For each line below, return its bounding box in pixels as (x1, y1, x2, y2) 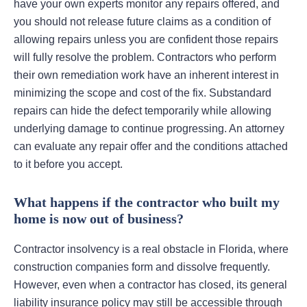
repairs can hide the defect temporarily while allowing (14, 105, 271, 117)
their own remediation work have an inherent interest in (14, 69, 279, 82)
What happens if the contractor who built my (14, 195, 280, 210)
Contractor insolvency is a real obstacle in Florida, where (14, 243, 288, 256)
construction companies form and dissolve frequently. (14, 261, 270, 273)
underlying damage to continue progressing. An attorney (14, 123, 284, 135)
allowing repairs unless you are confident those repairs (14, 34, 278, 46)
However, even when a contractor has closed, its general (14, 279, 287, 291)
